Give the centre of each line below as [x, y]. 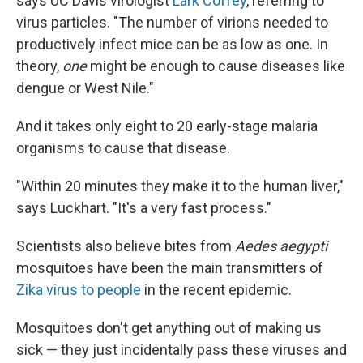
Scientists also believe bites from [126, 246]
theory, [39, 66]
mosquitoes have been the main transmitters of [170, 267]
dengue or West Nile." [85, 88]
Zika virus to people [79, 289]
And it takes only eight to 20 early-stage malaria [167, 126]
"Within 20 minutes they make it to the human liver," [180, 186]
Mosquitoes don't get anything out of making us [169, 327]
